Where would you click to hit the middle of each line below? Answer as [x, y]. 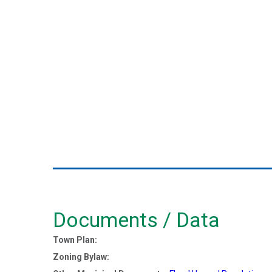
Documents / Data [136, 220]
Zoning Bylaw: [81, 257]
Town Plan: [75, 240]
